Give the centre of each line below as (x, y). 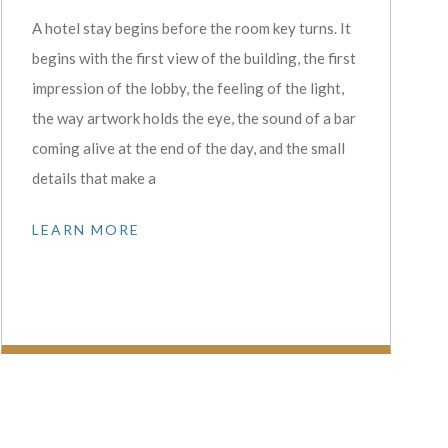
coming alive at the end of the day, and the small (188, 147)
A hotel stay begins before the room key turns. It (191, 27)
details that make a (93, 177)
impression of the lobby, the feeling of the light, (187, 87)
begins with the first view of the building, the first (193, 57)
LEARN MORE (85, 229)
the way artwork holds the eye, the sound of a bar (193, 117)
